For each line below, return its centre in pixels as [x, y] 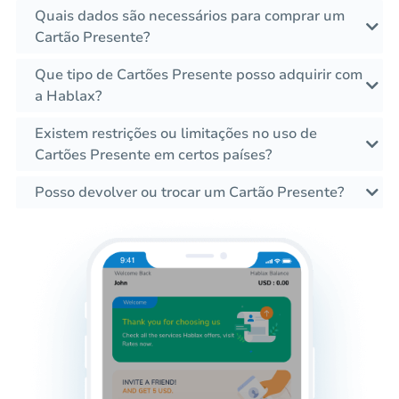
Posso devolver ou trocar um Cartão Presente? [189, 193]
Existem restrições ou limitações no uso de [176, 134]
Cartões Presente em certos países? [153, 155]
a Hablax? [68, 97]
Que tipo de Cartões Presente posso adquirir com [199, 75]
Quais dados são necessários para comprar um [190, 16]
